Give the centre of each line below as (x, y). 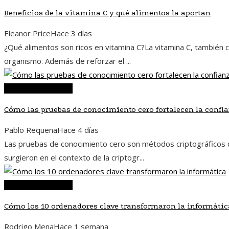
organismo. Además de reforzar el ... (67, 61)
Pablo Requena (31, 130)
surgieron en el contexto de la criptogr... (74, 158)
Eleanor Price (27, 33)
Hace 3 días (71, 33)
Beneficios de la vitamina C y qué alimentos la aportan (107, 13)
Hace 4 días (78, 130)
